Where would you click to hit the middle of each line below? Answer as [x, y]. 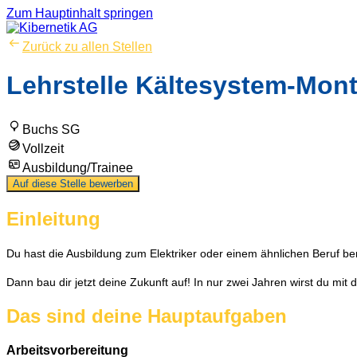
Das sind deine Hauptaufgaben [147, 316]
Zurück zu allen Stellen [87, 47]
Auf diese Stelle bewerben [73, 183]
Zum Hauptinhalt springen [80, 13]
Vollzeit [43, 148]
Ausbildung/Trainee [78, 167]
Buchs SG [51, 129]
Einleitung [53, 218]
